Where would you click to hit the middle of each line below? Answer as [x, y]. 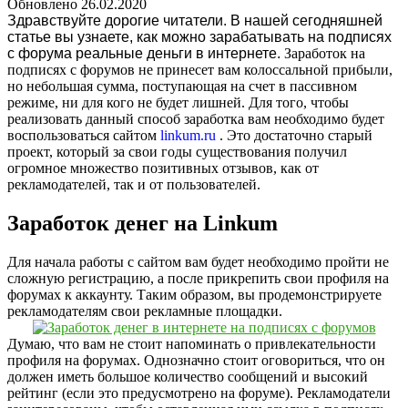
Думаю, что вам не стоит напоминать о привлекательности [192, 343]
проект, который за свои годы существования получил [177, 151]
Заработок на [323, 53]
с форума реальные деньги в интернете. [144, 53]
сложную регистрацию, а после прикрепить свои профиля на [198, 278]
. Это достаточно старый [294, 135]
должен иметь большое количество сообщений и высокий [188, 376]
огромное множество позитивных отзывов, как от [163, 168]
